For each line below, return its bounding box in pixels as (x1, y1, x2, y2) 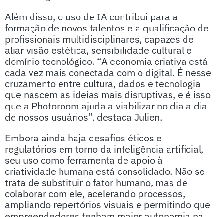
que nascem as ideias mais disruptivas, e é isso (5, 88, 211, 101)
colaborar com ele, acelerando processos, (5, 187, 185, 200)
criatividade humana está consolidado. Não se (5, 165, 205, 178)
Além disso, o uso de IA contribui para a (5, 10, 178, 23)
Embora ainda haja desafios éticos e (5, 131, 162, 144)
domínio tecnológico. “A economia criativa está (5, 55, 208, 68)
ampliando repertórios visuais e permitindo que (5, 198, 210, 211)
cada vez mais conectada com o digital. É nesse (5, 66, 211, 79)
